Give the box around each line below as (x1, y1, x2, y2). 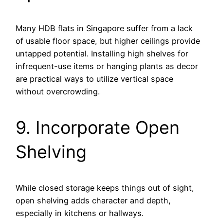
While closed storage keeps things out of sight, (16, 183, 194, 193)
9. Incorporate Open (16, 117, 180, 139)
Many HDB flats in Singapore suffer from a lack (16, 23, 193, 34)
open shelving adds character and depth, (16, 196, 171, 206)
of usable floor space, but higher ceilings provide (16, 36, 200, 46)
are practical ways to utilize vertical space (16, 74, 173, 84)
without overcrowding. (16, 87, 100, 97)
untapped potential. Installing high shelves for (16, 49, 188, 59)
